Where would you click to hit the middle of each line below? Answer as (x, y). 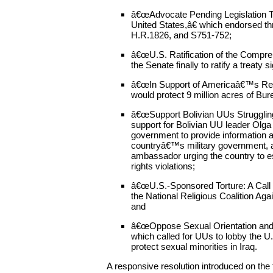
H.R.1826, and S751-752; (181, 35)
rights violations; (163, 166)
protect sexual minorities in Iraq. (194, 246)
